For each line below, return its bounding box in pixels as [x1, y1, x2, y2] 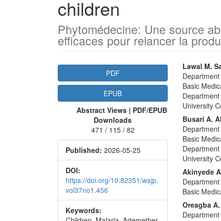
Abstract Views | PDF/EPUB [76, 105, 167, 115]
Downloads [94, 114, 132, 125]
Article [57, 58, 99, 79]
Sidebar [57, 74, 109, 96]
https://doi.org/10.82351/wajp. [66, 175, 158, 185]
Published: [66, 145, 102, 155]
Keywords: [66, 205, 102, 215]
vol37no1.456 [66, 184, 108, 195]
